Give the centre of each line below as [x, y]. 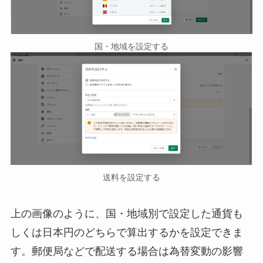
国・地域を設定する [131, 46]
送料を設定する [131, 177]
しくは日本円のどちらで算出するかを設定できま [127, 232]
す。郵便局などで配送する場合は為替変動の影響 [127, 251]
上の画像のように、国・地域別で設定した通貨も [127, 213]
